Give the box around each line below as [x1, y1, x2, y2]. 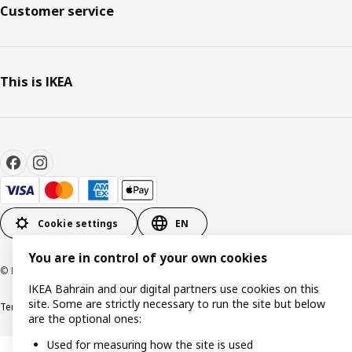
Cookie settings [38, 216, 119, 230]
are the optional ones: [28, 311, 141, 327]
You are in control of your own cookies [28, 250, 267, 267]
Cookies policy [151, 300, 217, 313]
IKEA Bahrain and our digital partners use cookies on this [28, 281, 319, 297]
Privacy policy [90, 300, 151, 313]
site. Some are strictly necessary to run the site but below [28, 296, 325, 312]
